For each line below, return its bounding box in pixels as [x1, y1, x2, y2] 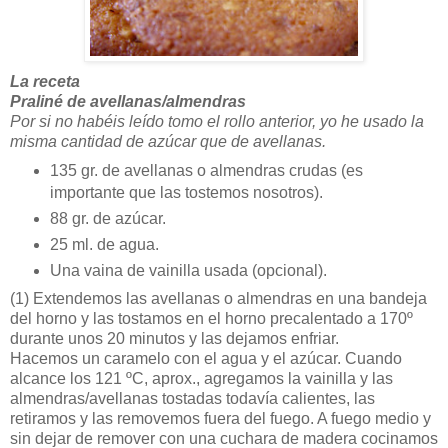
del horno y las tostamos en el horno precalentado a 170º [10, 310, 413, 328]
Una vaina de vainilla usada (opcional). [49, 261, 327, 279]
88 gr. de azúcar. [49, 209, 166, 227]
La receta [10, 72, 80, 90]
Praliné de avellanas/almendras [10, 92, 246, 110]
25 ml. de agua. [49, 235, 159, 253]
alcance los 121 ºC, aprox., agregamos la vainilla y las [10, 370, 393, 388]
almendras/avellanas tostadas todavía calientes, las [10, 390, 375, 408]
